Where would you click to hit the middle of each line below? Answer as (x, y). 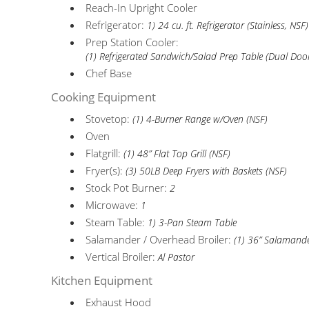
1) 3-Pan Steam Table (192, 223)
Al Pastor (177, 257)
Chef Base (109, 73)
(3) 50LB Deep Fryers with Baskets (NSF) (207, 171)
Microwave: (113, 205)
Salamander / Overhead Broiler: (160, 239)
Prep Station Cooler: (132, 42)
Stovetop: (109, 119)
